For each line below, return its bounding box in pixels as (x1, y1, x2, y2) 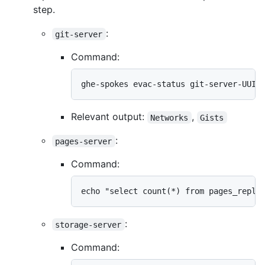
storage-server (55, 219, 122, 230)
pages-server (55, 136, 112, 146)
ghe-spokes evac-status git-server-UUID (81, 79, 261, 89)
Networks (150, 112, 189, 122)
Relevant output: (71, 111, 147, 123)
